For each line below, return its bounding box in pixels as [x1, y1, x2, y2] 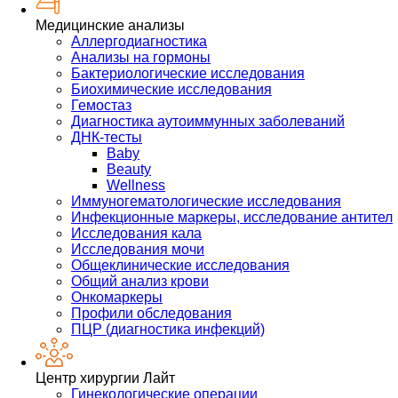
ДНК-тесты [71, 130, 142, 146]
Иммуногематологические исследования [71, 194, 341, 210]
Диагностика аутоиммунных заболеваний [71, 114, 345, 130]
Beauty [107, 162, 151, 178]
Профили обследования [71, 306, 232, 322]
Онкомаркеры [71, 290, 163, 306]
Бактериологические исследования [71, 66, 305, 82]
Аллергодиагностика [71, 34, 207, 50]
